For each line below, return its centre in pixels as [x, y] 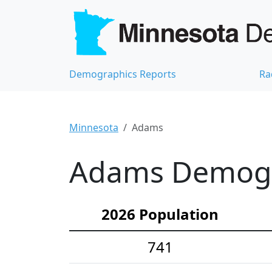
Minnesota [94, 128]
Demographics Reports [123, 74]
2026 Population [160, 214]
